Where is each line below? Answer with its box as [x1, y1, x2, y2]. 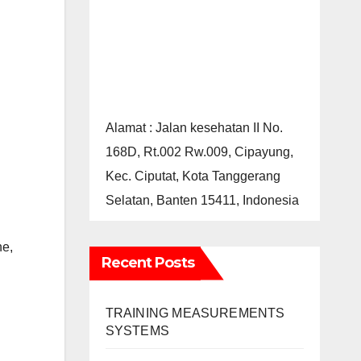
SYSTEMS [105, 323, 169, 338]
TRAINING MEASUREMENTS [105, 305, 285, 320]
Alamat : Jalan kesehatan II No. [105, 120, 283, 135]
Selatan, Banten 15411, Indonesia [105, 193, 299, 207]
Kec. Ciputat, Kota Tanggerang [105, 168, 280, 183]
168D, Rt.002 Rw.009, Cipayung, [105, 144, 293, 159]
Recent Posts [101, 253, 194, 272]
